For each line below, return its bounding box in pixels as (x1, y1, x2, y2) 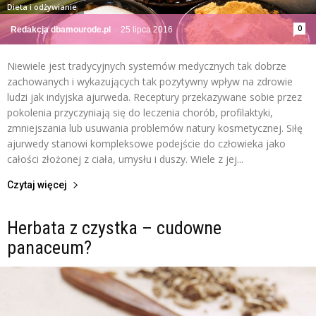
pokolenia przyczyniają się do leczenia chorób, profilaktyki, (7, 106, 273, 120)
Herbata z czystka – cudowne (7, 217, 221, 239)
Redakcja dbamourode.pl (11, 25, 111, 35)
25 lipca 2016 (121, 25, 173, 35)
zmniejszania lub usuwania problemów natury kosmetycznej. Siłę (7, 121, 303, 135)
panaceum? (7, 237, 92, 259)
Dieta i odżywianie (7, 1, 77, 13)
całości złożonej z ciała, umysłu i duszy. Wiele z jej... (7, 152, 243, 166)
